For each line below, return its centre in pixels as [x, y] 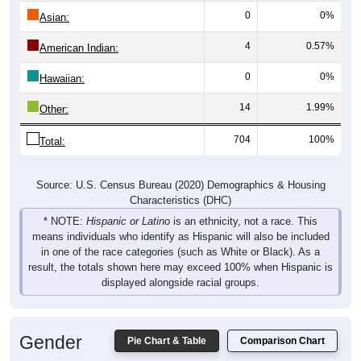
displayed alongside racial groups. [180, 263]
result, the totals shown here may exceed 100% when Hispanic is [180, 248]
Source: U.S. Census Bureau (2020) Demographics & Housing [180, 166]
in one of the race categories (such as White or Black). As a [180, 233]
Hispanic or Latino [128, 202]
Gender [51, 324]
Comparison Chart [282, 322]
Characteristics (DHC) [180, 181]
